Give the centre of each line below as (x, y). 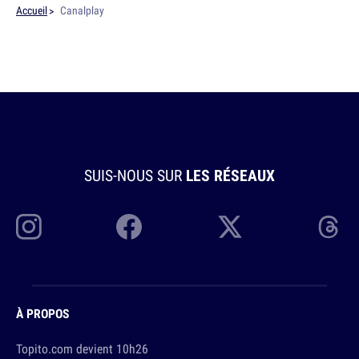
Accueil (32, 10)
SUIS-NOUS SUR (135, 175)
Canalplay (82, 10)
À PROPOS (42, 313)
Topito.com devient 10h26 (82, 349)
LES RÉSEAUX (230, 175)
